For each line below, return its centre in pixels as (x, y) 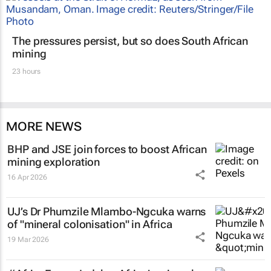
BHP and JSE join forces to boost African (107, 149)
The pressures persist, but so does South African (130, 41)
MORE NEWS (44, 126)
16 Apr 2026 (27, 177)
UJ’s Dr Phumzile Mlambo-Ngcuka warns (107, 211)
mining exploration (54, 162)
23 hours (27, 71)
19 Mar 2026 (28, 239)
